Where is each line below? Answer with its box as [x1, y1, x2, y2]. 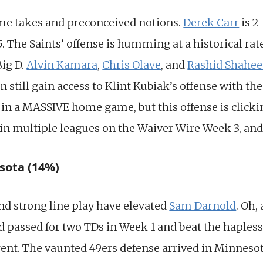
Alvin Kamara [26, 58, 98, 72]
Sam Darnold [169, 198, 237, 213]
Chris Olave [102, 58, 161, 72]
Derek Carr [183, 15, 240, 29]
